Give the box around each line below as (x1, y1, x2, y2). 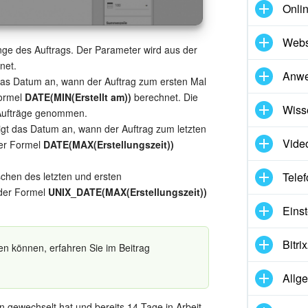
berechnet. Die (131, 90, 198, 104)
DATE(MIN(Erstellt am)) (25, 90, 131, 104)
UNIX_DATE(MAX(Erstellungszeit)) (48, 185, 207, 199)
